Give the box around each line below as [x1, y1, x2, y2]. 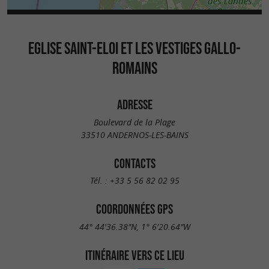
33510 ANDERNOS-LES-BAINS [80, 128, 189, 141]
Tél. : [89, 175, 110, 187]
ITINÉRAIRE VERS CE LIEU [85, 247, 184, 262]
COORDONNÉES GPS [96, 202, 173, 217]
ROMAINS [112, 58, 157, 77]
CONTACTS [113, 156, 156, 171]
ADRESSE [116, 97, 153, 112]
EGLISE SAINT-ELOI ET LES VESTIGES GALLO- [28, 38, 241, 58]
